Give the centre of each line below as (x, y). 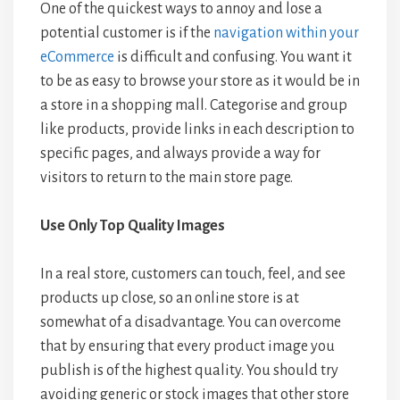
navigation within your (286, 33)
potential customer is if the (127, 33)
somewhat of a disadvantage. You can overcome (191, 322)
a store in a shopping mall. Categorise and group (194, 105)
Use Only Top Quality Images (133, 225)
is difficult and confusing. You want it (233, 57)
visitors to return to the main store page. (167, 177)
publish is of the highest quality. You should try (189, 370)
